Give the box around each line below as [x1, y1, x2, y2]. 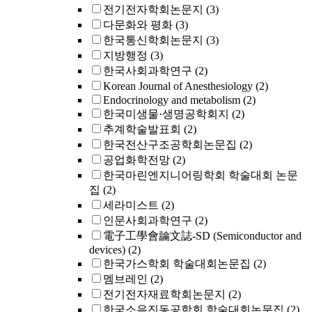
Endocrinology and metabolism [103, 94, 240, 106]
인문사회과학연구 [103, 214, 192, 226]
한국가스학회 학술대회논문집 [103, 258, 251, 270]
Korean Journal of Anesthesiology [103, 80, 253, 92]
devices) [89, 244, 125, 256]
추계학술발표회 [103, 123, 181, 135]
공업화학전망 [103, 154, 170, 166]
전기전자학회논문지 [103, 3, 203, 15]
